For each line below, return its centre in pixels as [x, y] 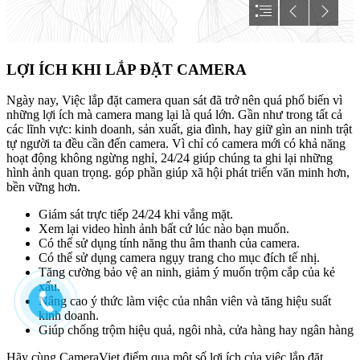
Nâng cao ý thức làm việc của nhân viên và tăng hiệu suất [185, 301]
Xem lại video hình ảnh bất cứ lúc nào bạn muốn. [164, 229]
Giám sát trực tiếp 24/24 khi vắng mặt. [136, 215]
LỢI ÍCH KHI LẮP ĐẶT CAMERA [129, 69]
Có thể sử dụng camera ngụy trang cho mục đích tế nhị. [179, 258]
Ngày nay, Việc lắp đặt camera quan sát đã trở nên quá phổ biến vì [174, 100]
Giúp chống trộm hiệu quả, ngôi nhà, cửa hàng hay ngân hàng [196, 330]
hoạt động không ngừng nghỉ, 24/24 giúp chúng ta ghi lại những [170, 158]
